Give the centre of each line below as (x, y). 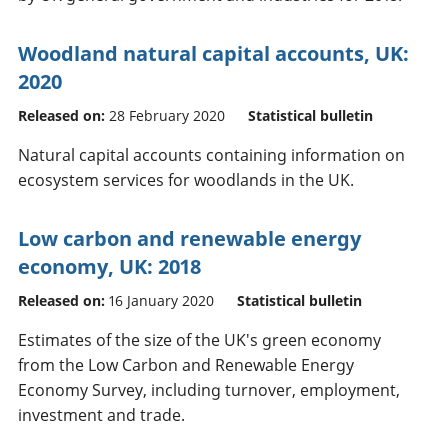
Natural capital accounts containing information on (211, 154)
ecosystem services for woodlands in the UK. (186, 179)
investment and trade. (101, 414)
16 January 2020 (161, 300)
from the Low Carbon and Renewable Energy (186, 364)
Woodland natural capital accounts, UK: (213, 53)
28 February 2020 (167, 115)
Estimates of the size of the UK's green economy (199, 339)
